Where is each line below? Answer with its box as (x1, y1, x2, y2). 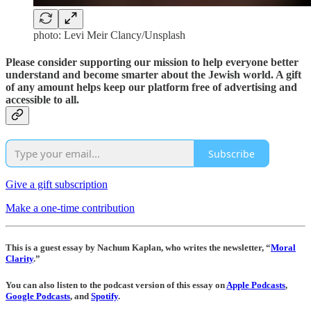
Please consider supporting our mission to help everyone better (6, 56, 299, 68)
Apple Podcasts (226, 280, 285, 291)
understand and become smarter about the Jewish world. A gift (6, 68, 301, 81)
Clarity (6, 253, 33, 264)
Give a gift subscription (6, 178, 108, 191)
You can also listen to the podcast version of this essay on (6, 280, 226, 291)
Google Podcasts (6, 291, 70, 302)
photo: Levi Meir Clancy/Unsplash (33, 28, 185, 41)
